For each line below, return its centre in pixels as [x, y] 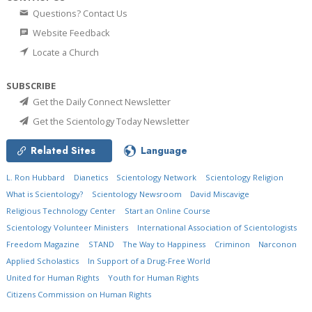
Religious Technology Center [61, 210]
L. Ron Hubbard [36, 177]
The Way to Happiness [164, 244]
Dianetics [91, 177]
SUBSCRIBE [31, 85]
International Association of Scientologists [217, 227]
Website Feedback [70, 32]
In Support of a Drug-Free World [149, 260]
